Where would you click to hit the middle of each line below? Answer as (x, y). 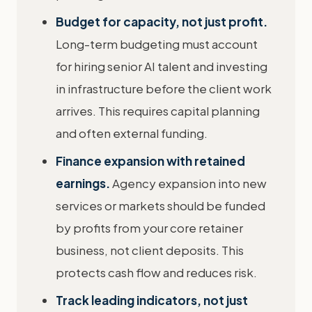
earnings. (83, 183)
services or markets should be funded (161, 205)
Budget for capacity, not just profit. (162, 22)
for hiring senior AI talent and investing (162, 66)
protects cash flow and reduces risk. (156, 272)
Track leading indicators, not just (152, 300)
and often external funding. (132, 133)
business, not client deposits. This (150, 250)
